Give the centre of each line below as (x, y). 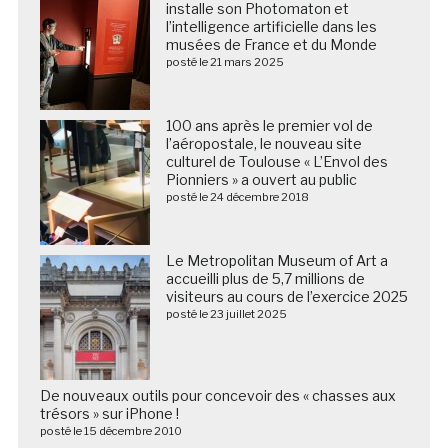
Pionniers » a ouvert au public (261, 180)
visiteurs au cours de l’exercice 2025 (286, 297)
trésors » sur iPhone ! (109, 414)
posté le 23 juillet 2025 (226, 314)
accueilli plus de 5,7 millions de (265, 279)
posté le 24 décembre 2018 (237, 197)
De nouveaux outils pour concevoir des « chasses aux (217, 396)
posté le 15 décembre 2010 (110, 431)
